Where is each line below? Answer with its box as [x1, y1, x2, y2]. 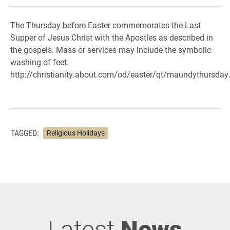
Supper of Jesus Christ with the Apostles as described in [10, 32, 213, 43]
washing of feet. [10, 56, 69, 67]
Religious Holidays [46, 128, 105, 138]
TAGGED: [11, 127, 39, 139]
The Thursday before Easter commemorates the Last [10, 20, 201, 30]
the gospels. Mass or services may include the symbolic [10, 44, 211, 55]
